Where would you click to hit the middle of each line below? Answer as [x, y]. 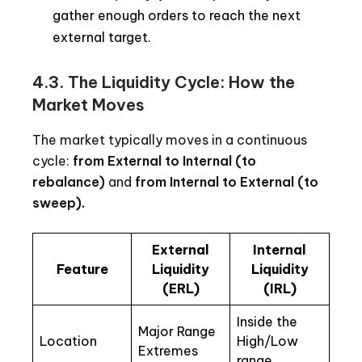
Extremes [168, 351]
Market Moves [88, 105]
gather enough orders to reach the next [177, 16]
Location [68, 341]
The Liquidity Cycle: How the [181, 82]
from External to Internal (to [164, 161]
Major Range [177, 332]
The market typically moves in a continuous [170, 140]
